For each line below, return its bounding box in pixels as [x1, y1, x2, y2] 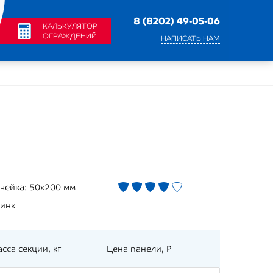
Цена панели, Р [107, 244, 171, 253]
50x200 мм [29, 182, 76, 192]
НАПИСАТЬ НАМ [161, 34, 220, 43]
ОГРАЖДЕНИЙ [43, 32, 97, 40]
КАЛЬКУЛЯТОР [43, 22, 97, 30]
